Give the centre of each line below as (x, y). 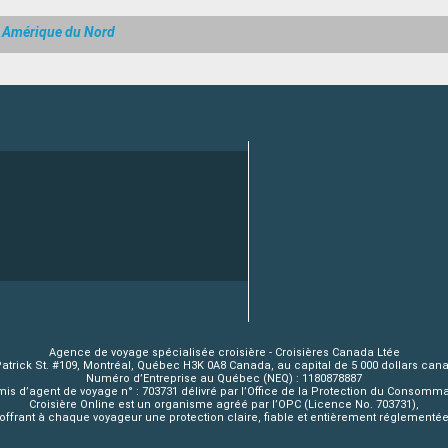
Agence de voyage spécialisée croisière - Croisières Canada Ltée (224, 352)
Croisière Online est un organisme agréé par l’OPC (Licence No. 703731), (224, 404)
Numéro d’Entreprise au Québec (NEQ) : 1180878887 (224, 378)
